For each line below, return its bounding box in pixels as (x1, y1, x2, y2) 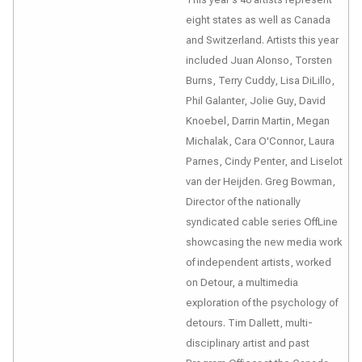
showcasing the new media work (186, 236, 342, 248)
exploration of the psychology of (186, 297, 338, 309)
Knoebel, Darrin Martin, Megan (186, 115, 330, 127)
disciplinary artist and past (186, 337, 309, 349)
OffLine (304, 216, 338, 228)
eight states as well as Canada (186, 14, 330, 26)
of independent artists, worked (186, 256, 331, 268)
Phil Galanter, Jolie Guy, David (186, 95, 326, 107)
